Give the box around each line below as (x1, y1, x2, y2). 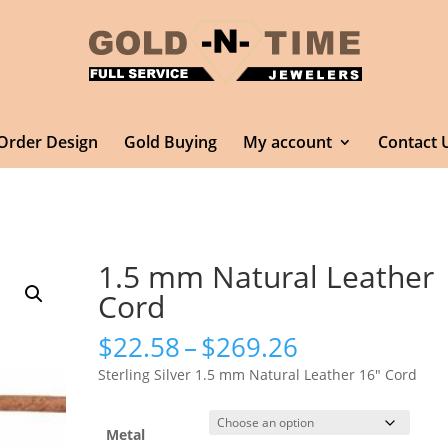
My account (242, 131, 332, 154)
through (297, 397, 396, 433)
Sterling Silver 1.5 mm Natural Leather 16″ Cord (98, 365, 418, 384)
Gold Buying (123, 131, 217, 154)
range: (297, 351, 375, 387)
